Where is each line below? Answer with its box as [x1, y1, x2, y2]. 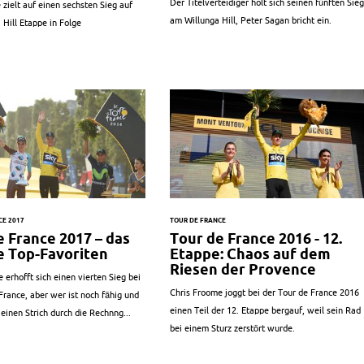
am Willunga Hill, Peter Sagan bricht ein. [169, 15, 331, 26]
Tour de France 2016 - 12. [169, 230, 342, 246]
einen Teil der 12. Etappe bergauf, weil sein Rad [169, 305, 361, 315]
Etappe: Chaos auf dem [169, 245, 331, 262]
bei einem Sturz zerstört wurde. [169, 323, 295, 333]
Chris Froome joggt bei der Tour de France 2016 [169, 287, 359, 297]
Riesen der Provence [169, 261, 316, 277]
